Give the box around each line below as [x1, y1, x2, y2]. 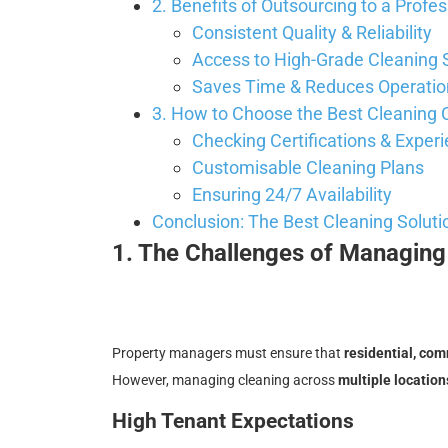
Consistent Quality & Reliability [192, 22, 432, 44]
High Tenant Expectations [112, 409, 354, 434]
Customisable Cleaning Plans [192, 157, 424, 179]
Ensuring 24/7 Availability [192, 184, 392, 206]
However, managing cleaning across [112, 371, 338, 388]
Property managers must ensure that [112, 344, 344, 361]
